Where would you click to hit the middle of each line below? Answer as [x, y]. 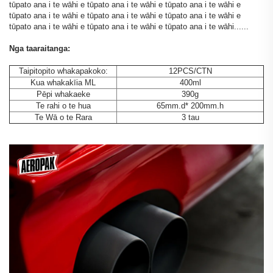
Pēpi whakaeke [63, 94]
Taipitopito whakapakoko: [63, 71]
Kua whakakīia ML [63, 83]
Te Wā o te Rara [63, 118]
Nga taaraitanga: [40, 49]
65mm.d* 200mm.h [190, 106]
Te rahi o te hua [63, 106]
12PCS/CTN [190, 71]
